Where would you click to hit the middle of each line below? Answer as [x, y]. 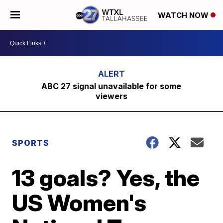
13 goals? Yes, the [106, 178]
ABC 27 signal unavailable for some [111, 86]
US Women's [79, 203]
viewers [111, 96]
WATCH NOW [184, 15]
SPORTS [31, 143]
